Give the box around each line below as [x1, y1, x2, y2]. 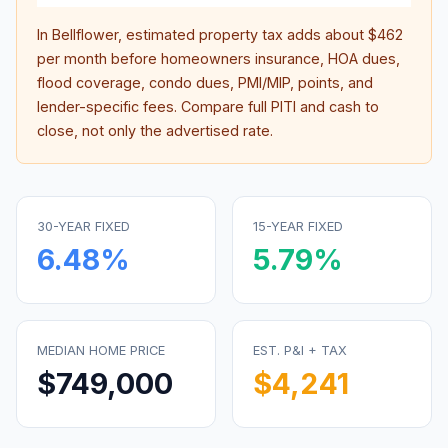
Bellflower [52, 26, 118, 43]
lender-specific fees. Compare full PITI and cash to [37, 98, 379, 115]
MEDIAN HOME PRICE [37, 343, 165, 358]
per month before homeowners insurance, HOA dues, [37, 50, 400, 67]
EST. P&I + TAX [253, 343, 347, 358]
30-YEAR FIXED [37, 219, 130, 234]
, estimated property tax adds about [118, 26, 368, 43]
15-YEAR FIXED [253, 219, 343, 234]
